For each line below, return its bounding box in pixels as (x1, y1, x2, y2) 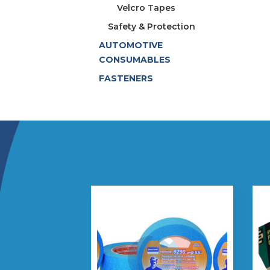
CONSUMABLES (99, 54, 171, 65)
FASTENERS (99, 73, 154, 84)
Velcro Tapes (117, 2, 176, 13)
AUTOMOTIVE (99, 40, 163, 51)
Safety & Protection (108, 21, 196, 32)
